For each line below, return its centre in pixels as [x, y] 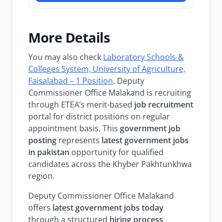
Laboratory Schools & [143, 57]
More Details [69, 37]
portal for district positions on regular [99, 116]
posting [42, 140]
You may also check [66, 57]
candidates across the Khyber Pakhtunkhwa [110, 164]
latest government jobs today [108, 208]
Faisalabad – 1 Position [71, 81]
